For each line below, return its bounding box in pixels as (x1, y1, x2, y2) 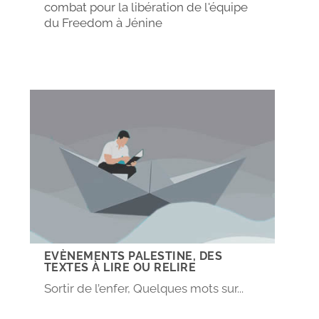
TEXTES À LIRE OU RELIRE (43, 260, 197, 274)
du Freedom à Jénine (43, 15, 162, 30)
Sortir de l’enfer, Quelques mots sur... (43, 281, 244, 296)
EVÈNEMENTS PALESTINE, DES (43, 249, 223, 263)
